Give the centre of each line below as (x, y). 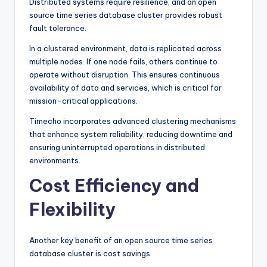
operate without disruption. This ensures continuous (125, 74)
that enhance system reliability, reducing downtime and (131, 134)
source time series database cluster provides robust (126, 15)
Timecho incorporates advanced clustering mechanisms (133, 121)
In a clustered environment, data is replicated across (125, 48)
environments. (55, 160)
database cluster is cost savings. (91, 253)
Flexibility (72, 209)
